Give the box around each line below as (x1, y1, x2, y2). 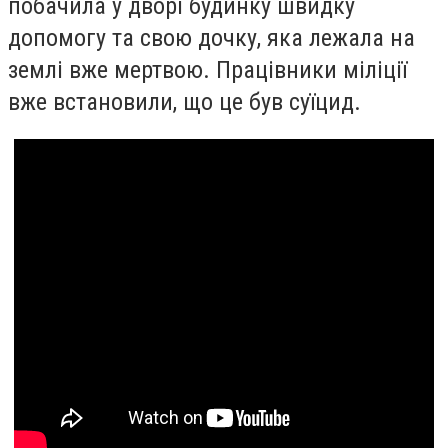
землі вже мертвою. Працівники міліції (8, 55, 407, 84)
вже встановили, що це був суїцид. (8, 87, 361, 116)
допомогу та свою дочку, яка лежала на (8, 23, 415, 52)
